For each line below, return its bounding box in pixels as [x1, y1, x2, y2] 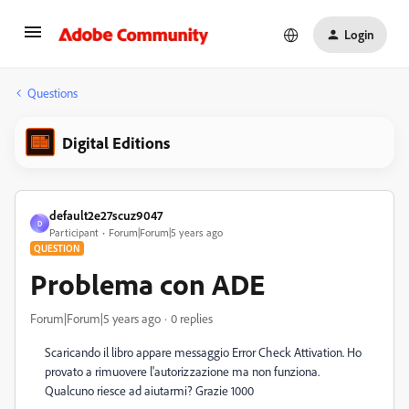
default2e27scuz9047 [49, 207, 163, 223]
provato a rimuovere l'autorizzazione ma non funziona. [45, 363, 320, 379]
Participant [49, 225, 99, 239]
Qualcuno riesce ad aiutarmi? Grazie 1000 [45, 383, 254, 398]
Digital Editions [62, 132, 170, 152]
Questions [27, 85, 78, 100]
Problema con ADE [30, 266, 265, 302]
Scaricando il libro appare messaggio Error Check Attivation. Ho [45, 344, 362, 360]
